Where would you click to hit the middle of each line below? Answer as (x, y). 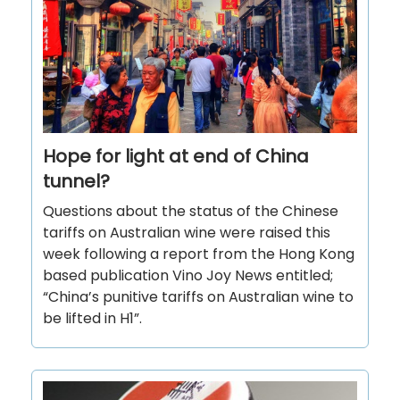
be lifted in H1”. (92, 318)
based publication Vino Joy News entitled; (188, 275)
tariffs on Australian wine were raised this (187, 232)
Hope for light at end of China (176, 156)
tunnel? (76, 181)
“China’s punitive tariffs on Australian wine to (198, 296)
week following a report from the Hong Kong (199, 254)
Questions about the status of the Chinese (191, 211)
